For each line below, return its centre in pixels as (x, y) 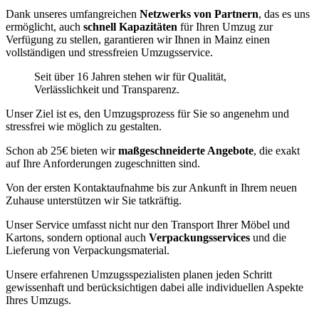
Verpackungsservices (201, 237)
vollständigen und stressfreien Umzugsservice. (109, 52)
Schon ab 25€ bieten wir (62, 150)
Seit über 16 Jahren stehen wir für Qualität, (130, 76)
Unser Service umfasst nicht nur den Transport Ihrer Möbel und (148, 224)
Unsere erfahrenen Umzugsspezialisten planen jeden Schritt (139, 274)
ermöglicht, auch (45, 26)
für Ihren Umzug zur (226, 26)
